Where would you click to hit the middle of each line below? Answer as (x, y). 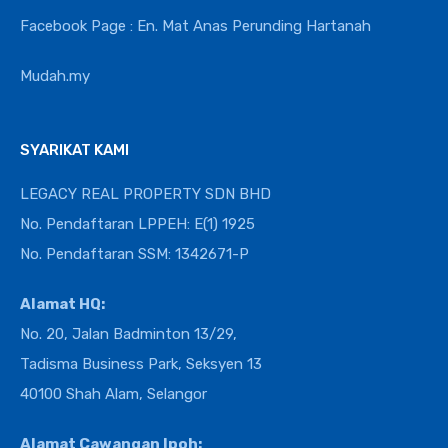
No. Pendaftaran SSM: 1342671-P (134, 253)
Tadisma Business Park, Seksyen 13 (141, 363)
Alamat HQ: (62, 303)
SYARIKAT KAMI (74, 149)
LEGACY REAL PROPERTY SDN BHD (145, 193)
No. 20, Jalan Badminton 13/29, (128, 333)
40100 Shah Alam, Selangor (113, 393)
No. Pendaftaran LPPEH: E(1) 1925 (137, 223)
